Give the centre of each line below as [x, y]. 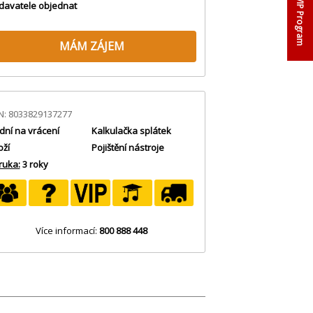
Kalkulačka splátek [131, 130]
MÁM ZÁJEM [92, 46]
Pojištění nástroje [128, 147]
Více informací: [67, 230]
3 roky [35, 164]
